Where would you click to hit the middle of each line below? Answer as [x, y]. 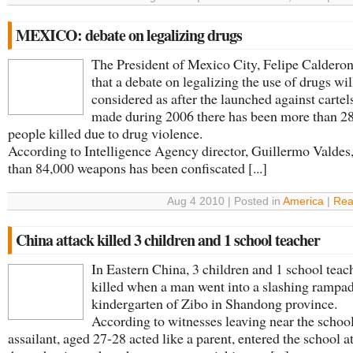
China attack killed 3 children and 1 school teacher [168, 240]
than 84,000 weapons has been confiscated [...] [137, 168]
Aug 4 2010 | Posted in [225, 201]
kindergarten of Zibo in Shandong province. [214, 303]
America [303, 201]
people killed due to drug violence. [105, 133]
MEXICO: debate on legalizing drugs [129, 35]
